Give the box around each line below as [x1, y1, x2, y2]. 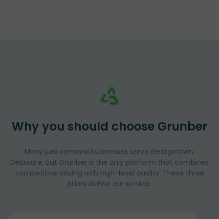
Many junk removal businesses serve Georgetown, [24, 147, 195, 157]
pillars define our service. [67, 179, 152, 189]
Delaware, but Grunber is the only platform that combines [10, 157, 209, 168]
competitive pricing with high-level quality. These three [15, 168, 204, 178]
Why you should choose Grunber [12, 118, 207, 135]
